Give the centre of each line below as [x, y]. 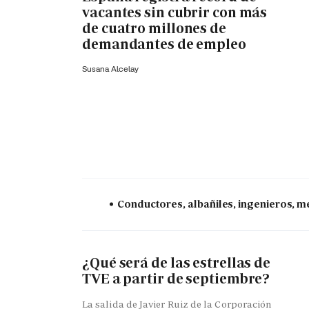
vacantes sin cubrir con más [175, 12]
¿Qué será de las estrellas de [177, 263]
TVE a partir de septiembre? [176, 279]
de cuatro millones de [154, 28]
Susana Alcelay [110, 69]
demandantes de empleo [164, 44]
